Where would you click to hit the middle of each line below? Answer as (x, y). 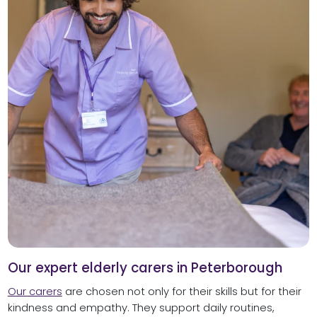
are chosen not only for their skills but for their (181, 291)
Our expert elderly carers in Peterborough (145, 268)
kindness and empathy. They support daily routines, (141, 307)
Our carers (35, 291)
